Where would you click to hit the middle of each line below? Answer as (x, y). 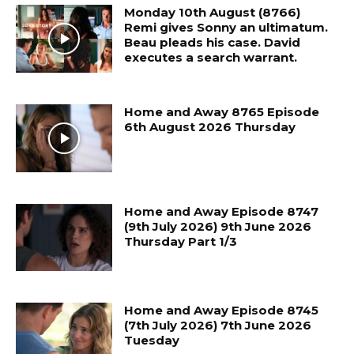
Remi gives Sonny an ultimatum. (226, 28)
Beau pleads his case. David (213, 43)
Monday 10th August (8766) (213, 13)
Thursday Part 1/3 (181, 241)
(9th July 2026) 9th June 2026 (218, 226)
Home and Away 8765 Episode (222, 111)
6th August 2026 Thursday (210, 126)
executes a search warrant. (211, 58)
